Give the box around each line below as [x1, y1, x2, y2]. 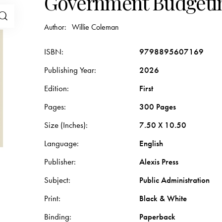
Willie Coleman [71, 22, 119, 33]
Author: [44, 22, 69, 33]
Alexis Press [139, 156, 179, 167]
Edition [44, 83, 67, 94]
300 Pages [139, 101, 176, 112]
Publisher [44, 156, 74, 167]
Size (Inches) [44, 119, 86, 131]
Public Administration [139, 174, 210, 186]
